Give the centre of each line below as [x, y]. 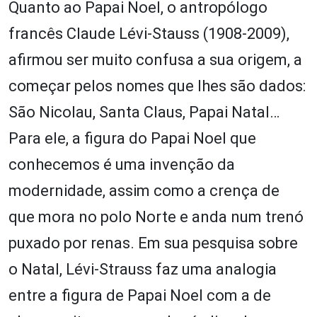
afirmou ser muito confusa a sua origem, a [155, 59]
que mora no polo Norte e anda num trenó [156, 217]
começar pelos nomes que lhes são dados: [157, 86]
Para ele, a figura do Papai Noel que [132, 138]
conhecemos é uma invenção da [122, 164]
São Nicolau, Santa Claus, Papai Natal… [144, 112]
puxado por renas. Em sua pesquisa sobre [153, 243]
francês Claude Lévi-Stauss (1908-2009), [149, 33]
